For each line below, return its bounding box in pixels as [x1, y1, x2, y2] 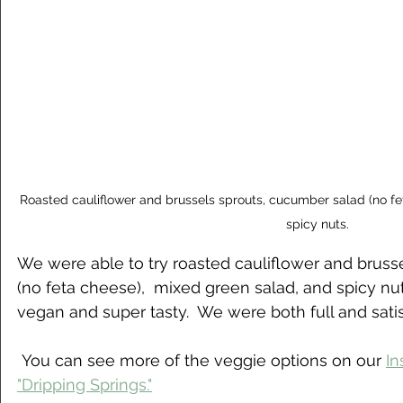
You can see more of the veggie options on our [22, 351, 386, 371]
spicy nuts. [286, 217, 349, 232]
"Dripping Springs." [17, 375, 152, 395]
